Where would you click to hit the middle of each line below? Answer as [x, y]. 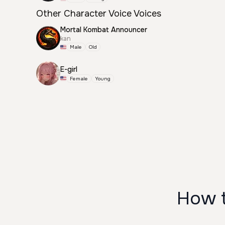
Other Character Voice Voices [99, 14]
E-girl [69, 69]
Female [79, 78]
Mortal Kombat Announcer [104, 30]
